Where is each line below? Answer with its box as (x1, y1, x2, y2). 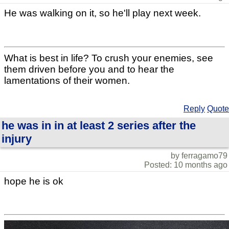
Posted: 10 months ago (144, 160, 227, 169)
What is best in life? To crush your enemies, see (4, 52, 213, 63)
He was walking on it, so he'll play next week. (4, 8, 201, 19)
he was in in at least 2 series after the (2, 119, 196, 132)
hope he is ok (4, 175, 63, 187)
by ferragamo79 (171, 151, 227, 160)
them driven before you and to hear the (4, 63, 174, 75)
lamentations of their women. (4, 75, 130, 86)
